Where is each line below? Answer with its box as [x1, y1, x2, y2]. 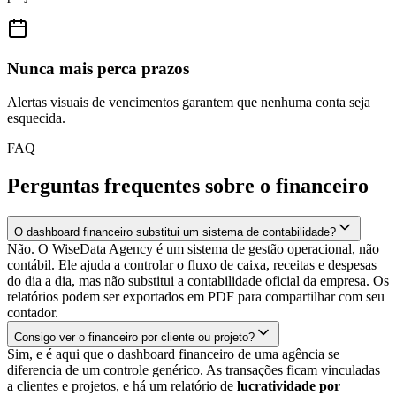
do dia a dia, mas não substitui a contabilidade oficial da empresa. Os [7, 273, 389, 289]
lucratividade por [237, 378, 340, 394]
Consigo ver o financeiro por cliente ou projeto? [14, 331, 255, 345]
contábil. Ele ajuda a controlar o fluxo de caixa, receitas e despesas [7, 257, 377, 273]
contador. [7, 305, 58, 321]
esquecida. [7, 110, 65, 126]
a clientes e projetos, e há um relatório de [7, 378, 237, 394]
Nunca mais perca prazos [7, 58, 189, 78]
